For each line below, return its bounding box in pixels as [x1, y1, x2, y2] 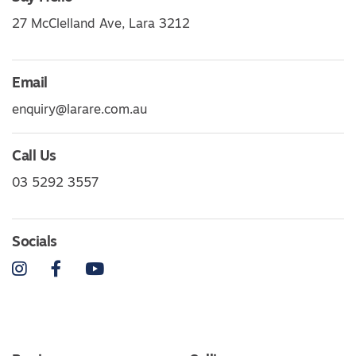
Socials [12, 235, 57, 251]
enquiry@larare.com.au [12, 104, 147, 118]
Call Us [12, 149, 56, 165]
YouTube [103, 262, 153, 276]
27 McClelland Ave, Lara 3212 [12, 18, 190, 32]
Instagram [26, 262, 86, 276]
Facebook [60, 262, 118, 276]
